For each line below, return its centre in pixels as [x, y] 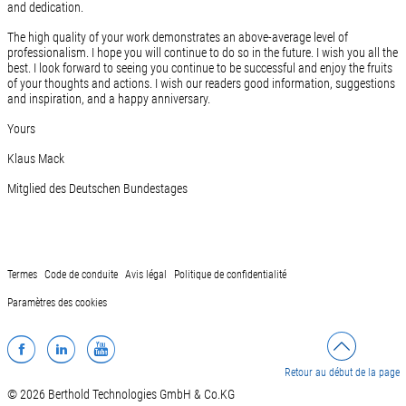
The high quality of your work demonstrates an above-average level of [177, 38]
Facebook [77, 345]
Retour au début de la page [342, 372]
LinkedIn [111, 345]
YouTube [152, 345]
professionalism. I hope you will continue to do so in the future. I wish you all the [202, 53]
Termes [22, 274]
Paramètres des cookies [57, 302]
